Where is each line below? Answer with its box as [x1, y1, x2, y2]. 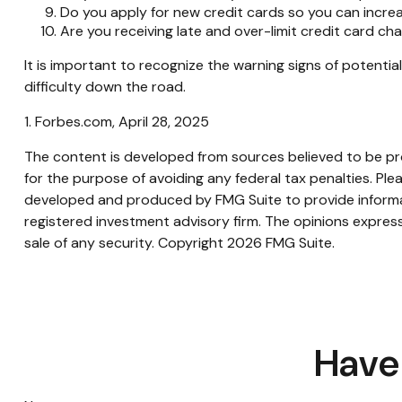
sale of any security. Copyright [23, 232, 227, 252]
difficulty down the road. [23, 76, 186, 96]
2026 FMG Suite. [226, 232, 335, 252]
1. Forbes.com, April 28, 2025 [23, 111, 209, 131]
